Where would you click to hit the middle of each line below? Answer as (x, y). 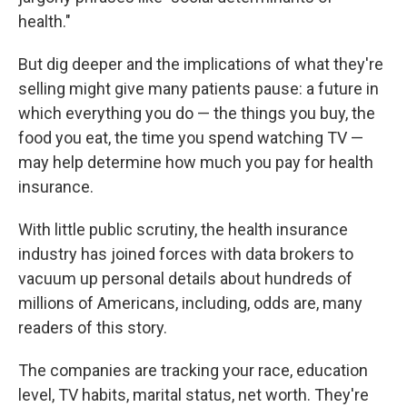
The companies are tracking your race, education (193, 370)
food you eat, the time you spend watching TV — (191, 138)
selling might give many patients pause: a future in (199, 89)
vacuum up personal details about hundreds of (185, 278)
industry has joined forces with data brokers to (186, 254)
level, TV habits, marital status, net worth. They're (194, 395)
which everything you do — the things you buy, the (197, 113)
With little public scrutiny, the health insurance (183, 229)
